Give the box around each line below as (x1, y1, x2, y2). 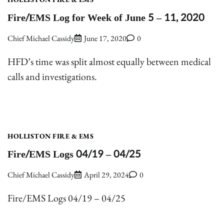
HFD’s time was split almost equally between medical (7, 55, 211, 68)
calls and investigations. (7, 70, 97, 83)
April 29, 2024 (84, 169, 129, 180)
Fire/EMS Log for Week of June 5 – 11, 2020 (7, 8, 204, 27)
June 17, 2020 (84, 33, 126, 44)
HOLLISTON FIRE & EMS (7, 131, 93, 141)
